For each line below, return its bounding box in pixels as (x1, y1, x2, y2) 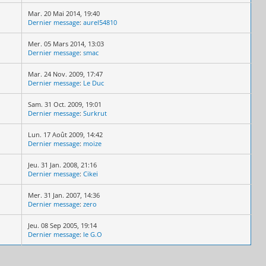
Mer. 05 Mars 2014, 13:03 (28, 39, 104, 48)
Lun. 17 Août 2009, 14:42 (28, 129, 103, 139)
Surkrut (83, 108, 107, 118)
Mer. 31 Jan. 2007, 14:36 (28, 190, 100, 199)
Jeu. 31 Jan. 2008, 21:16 (28, 160, 97, 169)
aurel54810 (83, 17, 117, 27)
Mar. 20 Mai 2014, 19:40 (28, 8, 100, 18)
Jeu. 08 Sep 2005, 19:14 (28, 220, 97, 230)
